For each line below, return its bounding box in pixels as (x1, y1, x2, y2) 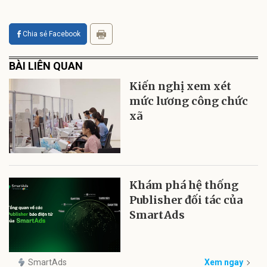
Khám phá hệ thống (129, 178, 239, 192)
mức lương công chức (129, 94, 249, 108)
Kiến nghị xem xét (129, 79, 232, 93)
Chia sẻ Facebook (23, 29, 80, 38)
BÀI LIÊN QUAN (9, 59, 83, 72)
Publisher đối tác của (129, 193, 243, 207)
